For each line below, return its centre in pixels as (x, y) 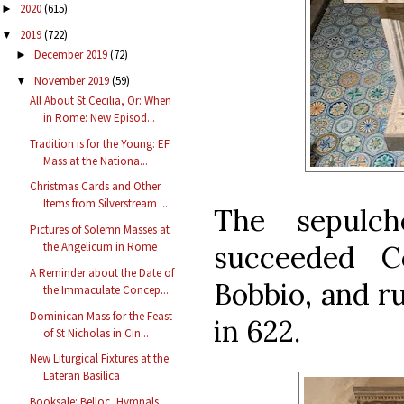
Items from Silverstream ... (106, 204)
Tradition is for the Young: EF (100, 143)
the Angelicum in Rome (101, 247)
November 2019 (73, 80)
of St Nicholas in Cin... (96, 333)
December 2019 (72, 54)
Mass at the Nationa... (96, 161)
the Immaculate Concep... (106, 289)
